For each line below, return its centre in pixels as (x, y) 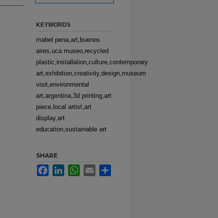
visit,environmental (63, 84)
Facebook (63, 168)
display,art (50, 118)
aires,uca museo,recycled (72, 51)
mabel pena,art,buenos (68, 40)
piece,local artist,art (64, 107)
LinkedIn (76, 168)
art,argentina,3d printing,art (74, 96)
